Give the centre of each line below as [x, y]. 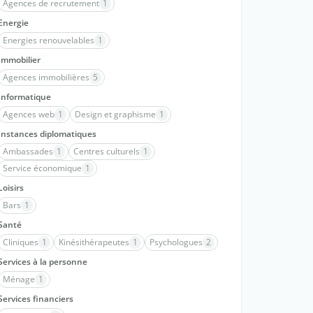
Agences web [29, 114]
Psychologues [176, 242]
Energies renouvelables [49, 40]
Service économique [42, 168]
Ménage [19, 279]
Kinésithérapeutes [94, 242]
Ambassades [28, 151]
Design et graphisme [115, 114]
